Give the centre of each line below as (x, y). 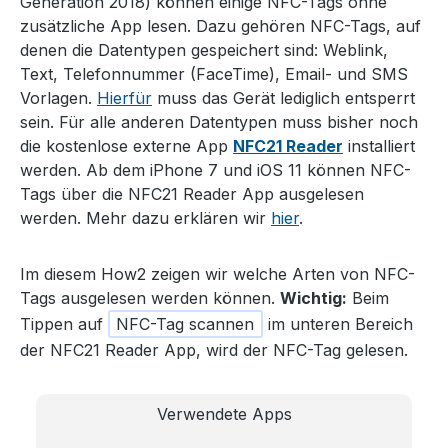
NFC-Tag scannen (185, 323)
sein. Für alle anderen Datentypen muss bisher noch (219, 121)
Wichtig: (313, 297)
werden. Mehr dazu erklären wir (145, 217)
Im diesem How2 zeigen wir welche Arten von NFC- (217, 273)
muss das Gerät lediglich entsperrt (283, 97)
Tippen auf (64, 323)
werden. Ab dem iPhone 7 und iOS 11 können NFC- (215, 169)
